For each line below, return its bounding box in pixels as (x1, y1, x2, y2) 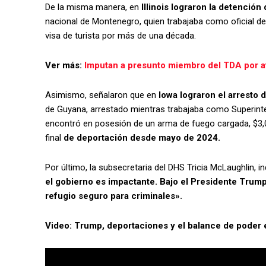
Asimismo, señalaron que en (45, 89, 159, 100)
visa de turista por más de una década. (45, 30, 196, 41)
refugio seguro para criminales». (45, 190, 182, 201)
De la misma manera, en (45, 1, 141, 12)
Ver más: (45, 59, 84, 71)
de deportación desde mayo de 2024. (61, 132, 220, 143)
